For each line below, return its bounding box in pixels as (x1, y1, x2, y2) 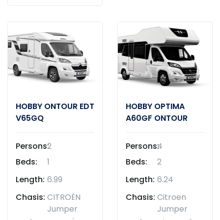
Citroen (157, 191, 186, 203)
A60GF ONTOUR (126, 112, 188, 124)
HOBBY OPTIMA (126, 100, 185, 112)
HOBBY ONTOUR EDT (16, 100, 94, 112)
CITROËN (47, 191, 81, 203)
